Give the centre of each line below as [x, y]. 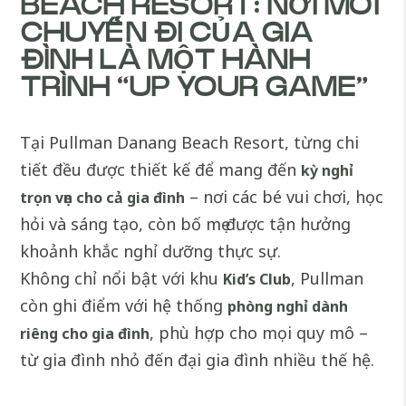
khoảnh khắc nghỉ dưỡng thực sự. [151, 251]
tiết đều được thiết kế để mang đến [161, 170]
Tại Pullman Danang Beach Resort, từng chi [190, 143]
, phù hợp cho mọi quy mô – [259, 333]
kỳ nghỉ [328, 171]
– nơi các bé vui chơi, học [285, 197]
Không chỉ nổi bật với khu [122, 279]
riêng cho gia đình [85, 334]
